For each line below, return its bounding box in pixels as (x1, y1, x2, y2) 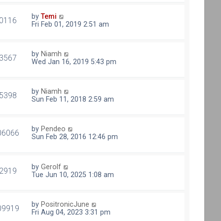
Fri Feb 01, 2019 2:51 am (32, 20, 110, 28)
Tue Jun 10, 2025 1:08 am (32, 170, 114, 179)
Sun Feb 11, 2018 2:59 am (32, 95, 114, 104)
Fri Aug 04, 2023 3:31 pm (32, 208, 111, 216)
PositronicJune (41, 200, 90, 208)
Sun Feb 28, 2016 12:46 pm (32, 133, 118, 141)
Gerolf (41, 162, 62, 171)
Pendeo (41, 125, 66, 133)
